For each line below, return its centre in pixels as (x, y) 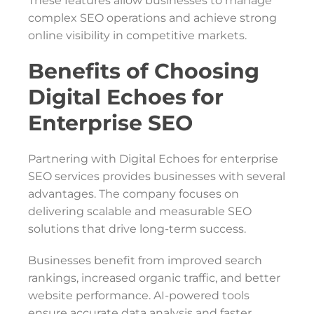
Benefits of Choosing (144, 71)
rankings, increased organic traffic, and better (154, 278)
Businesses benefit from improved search (145, 260)
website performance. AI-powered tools (139, 295)
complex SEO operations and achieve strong (152, 18)
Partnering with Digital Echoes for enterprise (153, 159)
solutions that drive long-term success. (137, 229)
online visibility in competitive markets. (137, 35)
